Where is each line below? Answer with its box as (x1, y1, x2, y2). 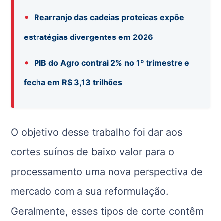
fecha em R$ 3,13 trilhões (24, 77, 123, 87)
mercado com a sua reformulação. (11, 185, 169, 197)
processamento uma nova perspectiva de (11, 165, 203, 178)
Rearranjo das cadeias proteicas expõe (34, 12, 184, 22)
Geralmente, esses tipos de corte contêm (11, 205, 204, 217)
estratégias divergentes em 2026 (24, 32, 154, 42)
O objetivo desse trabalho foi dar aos (11, 126, 183, 138)
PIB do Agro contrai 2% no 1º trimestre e (34, 57, 190, 68)
